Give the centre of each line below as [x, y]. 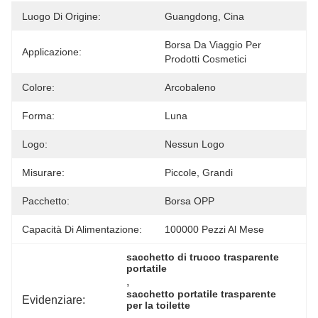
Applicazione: [52, 52]
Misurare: [43, 172]
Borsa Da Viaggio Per [213, 45]
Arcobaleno [190, 87]
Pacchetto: [46, 201]
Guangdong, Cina [204, 16]
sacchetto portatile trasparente [202, 294]
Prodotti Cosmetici [205, 59]
